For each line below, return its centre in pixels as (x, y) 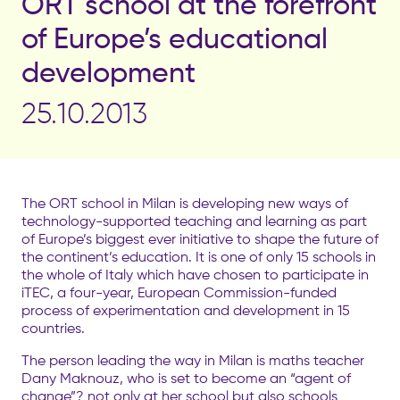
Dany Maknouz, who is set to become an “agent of (186, 378)
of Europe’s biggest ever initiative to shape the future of (200, 238)
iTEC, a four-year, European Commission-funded (179, 292)
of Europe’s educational (175, 37)
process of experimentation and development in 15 (186, 310)
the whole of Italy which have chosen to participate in (195, 274)
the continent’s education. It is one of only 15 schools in (199, 256)
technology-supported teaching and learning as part (194, 221)
